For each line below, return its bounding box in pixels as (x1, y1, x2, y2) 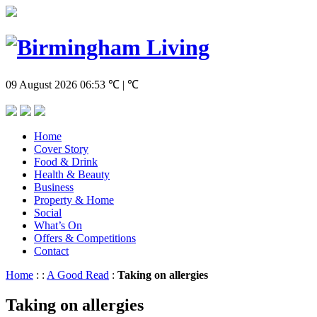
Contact (34, 244, 69, 257)
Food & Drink (34, 155, 98, 168)
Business (34, 180, 74, 193)
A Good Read (47, 268, 109, 281)
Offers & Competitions (34, 231, 136, 244)
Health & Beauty (34, 168, 110, 180)
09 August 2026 (6, 78, 77, 91)
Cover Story (34, 142, 88, 155)
